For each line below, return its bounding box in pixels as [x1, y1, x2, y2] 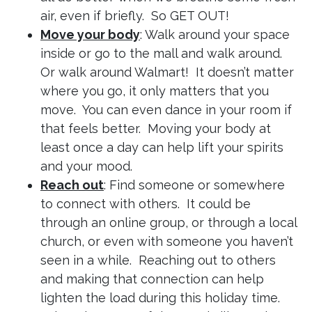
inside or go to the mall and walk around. [40, 46, 286, 61]
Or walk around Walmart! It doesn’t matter [40, 65, 294, 80]
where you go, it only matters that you [40, 84, 269, 99]
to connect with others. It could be [40, 196, 251, 212]
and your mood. [40, 159, 132, 174]
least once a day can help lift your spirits [40, 140, 283, 155]
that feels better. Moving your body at [40, 121, 271, 136]
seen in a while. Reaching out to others [40, 253, 276, 268]
